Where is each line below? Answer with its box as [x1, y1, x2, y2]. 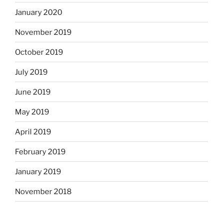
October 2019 [15, 47, 63, 57]
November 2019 [15, 27, 72, 37]
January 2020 [15, 7, 62, 17]
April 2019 [15, 127, 51, 136]
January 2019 [15, 167, 61, 176]
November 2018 [15, 187, 72, 196]
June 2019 [15, 87, 51, 97]
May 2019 [15, 107, 49, 116]
